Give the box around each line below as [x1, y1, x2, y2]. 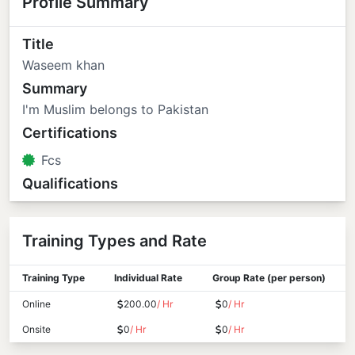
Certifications [22, 124, 117, 141]
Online [22, 297, 51, 310]
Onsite [22, 323, 51, 335]
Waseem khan [22, 56, 105, 73]
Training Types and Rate [22, 231, 207, 250]
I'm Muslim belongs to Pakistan [22, 101, 208, 117]
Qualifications [22, 174, 118, 192]
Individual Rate [114, 271, 182, 284]
